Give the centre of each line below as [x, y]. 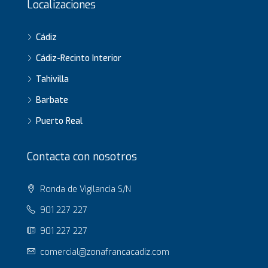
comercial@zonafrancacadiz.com [105, 252]
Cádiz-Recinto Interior [79, 58]
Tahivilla [52, 79]
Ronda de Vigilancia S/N [84, 189]
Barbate [52, 100]
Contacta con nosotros [82, 157]
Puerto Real [59, 121]
